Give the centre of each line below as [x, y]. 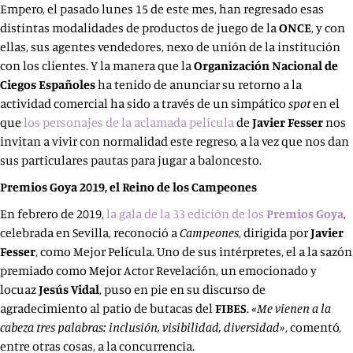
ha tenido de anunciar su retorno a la [199, 84]
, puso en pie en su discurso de [182, 289]
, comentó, [313, 327]
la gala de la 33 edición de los [186, 214]
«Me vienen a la [290, 308]
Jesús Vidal [69, 289]
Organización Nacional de [266, 65]
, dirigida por [275, 232]
